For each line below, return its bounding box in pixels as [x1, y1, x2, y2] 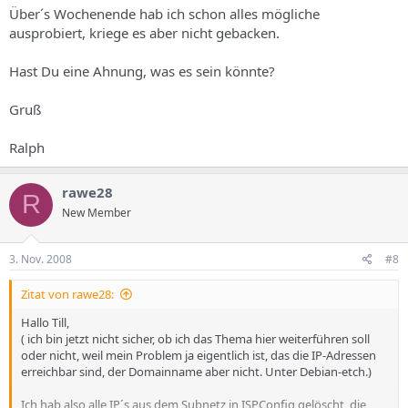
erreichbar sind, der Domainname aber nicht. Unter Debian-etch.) [21, 363, 372, 380]
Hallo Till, [21, 314, 69, 331]
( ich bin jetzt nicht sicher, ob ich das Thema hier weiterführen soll [21, 331, 370, 347]
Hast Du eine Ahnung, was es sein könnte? [9, 61, 275, 80]
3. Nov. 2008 [9, 251, 72, 267]
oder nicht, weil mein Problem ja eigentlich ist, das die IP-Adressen [21, 347, 376, 363]
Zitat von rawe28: [21, 286, 114, 302]
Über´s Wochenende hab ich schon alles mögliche [9, 4, 320, 23]
